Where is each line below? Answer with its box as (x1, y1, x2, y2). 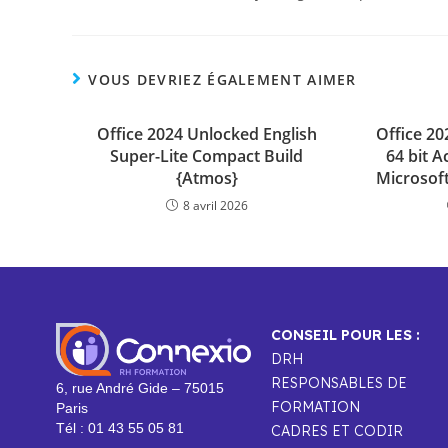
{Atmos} (175, 167, 238, 190)
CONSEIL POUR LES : (271, 326, 421, 345)
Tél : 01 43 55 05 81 (56, 420, 184, 437)
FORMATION (271, 398, 361, 417)
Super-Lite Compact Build (110, 145, 304, 168)
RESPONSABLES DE (271, 374, 408, 393)
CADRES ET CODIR (271, 422, 404, 441)
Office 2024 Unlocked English (96, 123, 317, 146)
